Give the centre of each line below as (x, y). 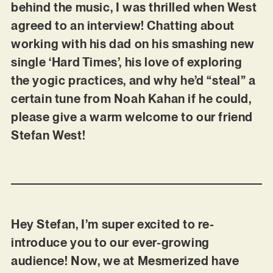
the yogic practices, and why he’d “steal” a (133, 80)
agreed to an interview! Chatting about (122, 25)
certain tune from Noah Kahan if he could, (131, 98)
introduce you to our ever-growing (110, 243)
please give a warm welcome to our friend (132, 117)
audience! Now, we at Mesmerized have (125, 261)
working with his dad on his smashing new (133, 44)
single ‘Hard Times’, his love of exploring (126, 62)
